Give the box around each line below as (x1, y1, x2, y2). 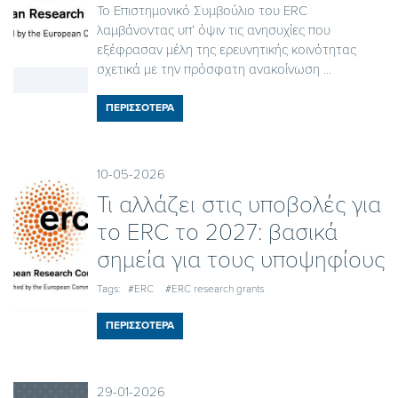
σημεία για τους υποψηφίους (96, 245, 385, 274)
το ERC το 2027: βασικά (96, 218, 338, 246)
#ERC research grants (164, 282, 264, 295)
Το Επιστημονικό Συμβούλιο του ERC (96, 2, 307, 19)
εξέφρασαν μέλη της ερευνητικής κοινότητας (96, 41, 356, 58)
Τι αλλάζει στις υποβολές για (96, 190, 381, 219)
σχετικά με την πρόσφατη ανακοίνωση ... (96, 60, 331, 77)
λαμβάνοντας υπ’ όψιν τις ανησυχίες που (96, 21, 330, 38)
